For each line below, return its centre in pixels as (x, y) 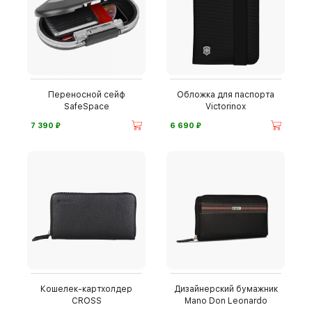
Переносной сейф (86, 95)
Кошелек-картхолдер (86, 289)
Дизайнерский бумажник (226, 289)
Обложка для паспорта (226, 95)
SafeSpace (86, 107)
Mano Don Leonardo (226, 301)
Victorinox (226, 107)
